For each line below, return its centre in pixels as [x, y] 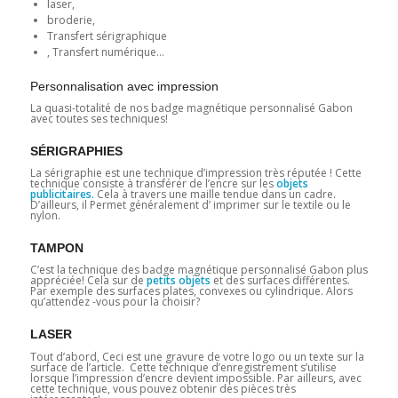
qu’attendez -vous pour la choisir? [115, 302]
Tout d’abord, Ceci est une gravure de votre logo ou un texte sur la [197, 356]
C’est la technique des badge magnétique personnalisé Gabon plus [199, 270]
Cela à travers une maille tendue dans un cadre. [215, 195]
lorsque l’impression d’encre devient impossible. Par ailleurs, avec [195, 378]
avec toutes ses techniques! [99, 119]
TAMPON [56, 248]
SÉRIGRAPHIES [76, 151]
